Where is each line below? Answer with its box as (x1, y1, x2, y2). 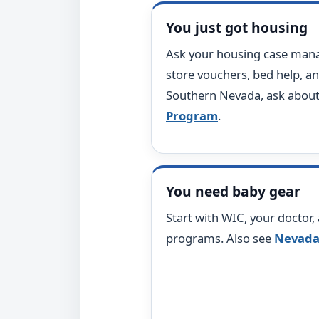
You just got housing (166, 18, 308, 37)
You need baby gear (166, 182, 300, 201)
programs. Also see (166, 230, 274, 246)
